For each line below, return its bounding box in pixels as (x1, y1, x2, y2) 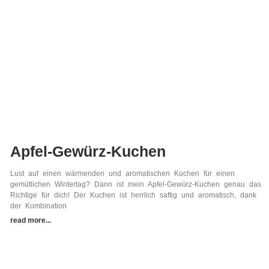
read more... (10, 216, 51, 225)
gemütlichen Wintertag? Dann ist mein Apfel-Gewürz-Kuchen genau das (10, 180, 261, 189)
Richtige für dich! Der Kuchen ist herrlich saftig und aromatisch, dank (10, 191, 256, 200)
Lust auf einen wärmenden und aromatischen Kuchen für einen (10, 169, 235, 178)
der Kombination (10, 202, 67, 211)
